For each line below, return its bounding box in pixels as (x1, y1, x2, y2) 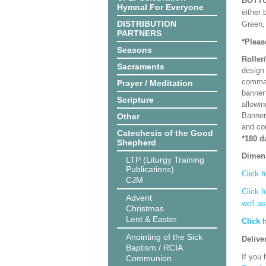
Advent (126, 193, 152, 202)
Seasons (117, 45, 152, 55)
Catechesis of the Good (117, 128, 213, 138)
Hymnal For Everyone (117, 2, 204, 12)
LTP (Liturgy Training (126, 155, 204, 164)
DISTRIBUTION (117, 19, 176, 28)
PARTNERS (117, 28, 161, 38)
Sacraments (117, 62, 164, 71)
